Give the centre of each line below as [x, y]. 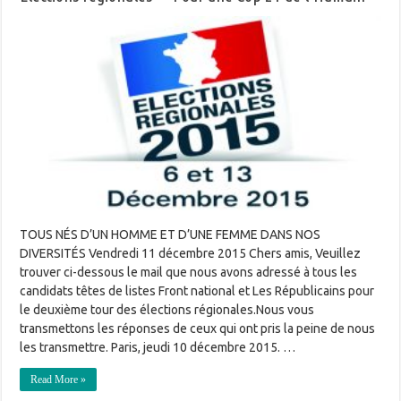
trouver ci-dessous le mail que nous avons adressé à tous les [189, 272]
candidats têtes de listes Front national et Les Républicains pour [197, 290]
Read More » [59, 379]
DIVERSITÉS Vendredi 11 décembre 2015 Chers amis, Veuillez [191, 253]
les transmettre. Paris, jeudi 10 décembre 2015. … [158, 347]
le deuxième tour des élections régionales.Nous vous [167, 309]
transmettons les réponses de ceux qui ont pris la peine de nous [198, 328]
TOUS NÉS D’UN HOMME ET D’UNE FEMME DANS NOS [171, 234]
